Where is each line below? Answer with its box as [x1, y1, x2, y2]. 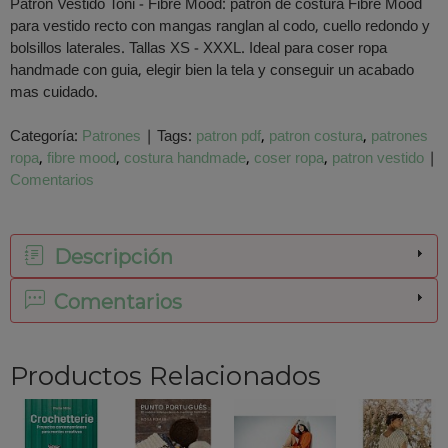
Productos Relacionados [10, 359, 321, 392]
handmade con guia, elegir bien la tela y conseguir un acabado [10, 57, 414, 84]
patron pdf [196, 123, 261, 150]
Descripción [49, 245, 173, 270]
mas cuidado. [10, 79, 98, 106]
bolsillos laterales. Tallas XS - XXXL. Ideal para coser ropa [10, 35, 387, 62]
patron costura [269, 123, 363, 150]
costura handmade [124, 145, 246, 172]
